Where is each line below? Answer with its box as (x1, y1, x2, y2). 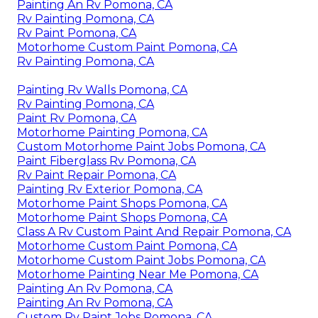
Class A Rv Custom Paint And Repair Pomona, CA (17, 224, 291, 238)
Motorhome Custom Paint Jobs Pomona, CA (17, 253, 265, 267)
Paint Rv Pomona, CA (17, 111, 136, 125)
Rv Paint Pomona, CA (17, 26, 136, 40)
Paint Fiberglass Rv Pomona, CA (17, 153, 196, 168)
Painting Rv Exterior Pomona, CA (17, 182, 202, 196)
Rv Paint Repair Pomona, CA (17, 168, 176, 182)
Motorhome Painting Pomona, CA (17, 125, 207, 139)
